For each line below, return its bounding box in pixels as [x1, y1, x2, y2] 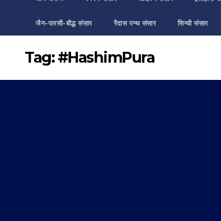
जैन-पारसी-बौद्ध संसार [36, 19, 92, 28]
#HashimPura [57, 48, 154, 67]
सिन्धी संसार [178, 19, 208, 28]
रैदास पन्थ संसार [113, 19, 156, 28]
